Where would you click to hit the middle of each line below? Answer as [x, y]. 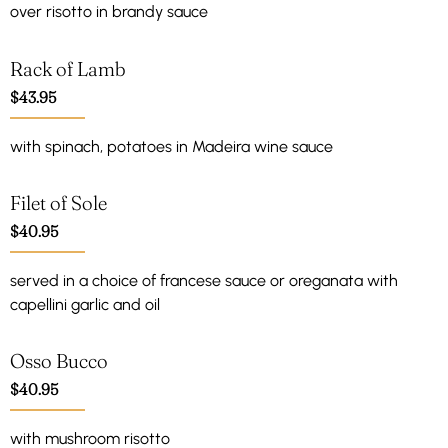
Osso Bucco [59, 361]
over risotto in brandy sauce [109, 12]
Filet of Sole [58, 203]
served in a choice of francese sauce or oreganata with [204, 281]
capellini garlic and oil [85, 305]
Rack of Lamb [68, 68]
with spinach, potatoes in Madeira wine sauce [171, 146]
